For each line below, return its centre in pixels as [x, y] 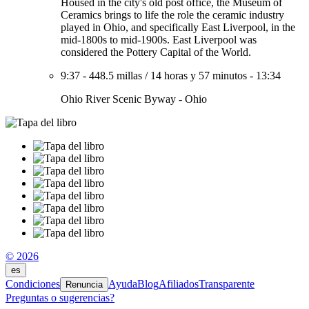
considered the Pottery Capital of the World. [156, 52]
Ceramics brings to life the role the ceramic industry [172, 15]
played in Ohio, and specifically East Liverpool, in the [178, 27]
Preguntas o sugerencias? [60, 298]
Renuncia [84, 285]
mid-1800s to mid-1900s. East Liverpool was [159, 40]
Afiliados [179, 284]
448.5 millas [116, 76]
